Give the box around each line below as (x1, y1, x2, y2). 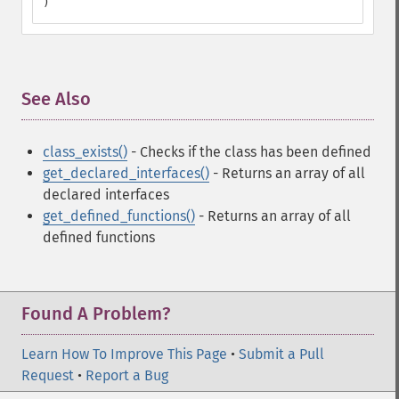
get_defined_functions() (43, 208, 195, 224)
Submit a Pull (239, 346, 324, 362)
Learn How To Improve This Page (21, 346, 227, 362)
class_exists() (43, 143, 127, 160)
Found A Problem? (21, 303, 170, 324)
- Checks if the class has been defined (127, 143, 371, 160)
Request (21, 367, 74, 384)
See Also (21, 88, 91, 110)
